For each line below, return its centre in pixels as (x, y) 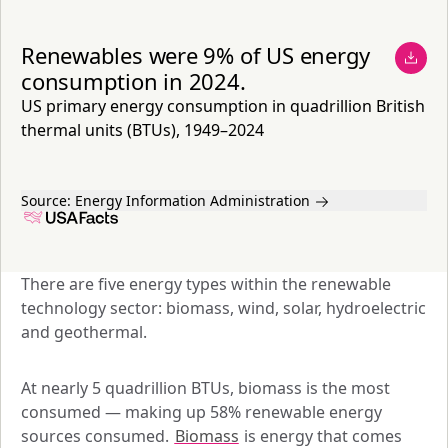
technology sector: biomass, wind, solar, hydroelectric (223, 307)
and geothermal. (86, 331)
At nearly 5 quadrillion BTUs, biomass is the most (205, 387)
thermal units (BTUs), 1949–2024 (142, 129)
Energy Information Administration (192, 200)
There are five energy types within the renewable (206, 283)
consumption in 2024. (133, 80)
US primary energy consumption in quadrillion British (223, 105)
